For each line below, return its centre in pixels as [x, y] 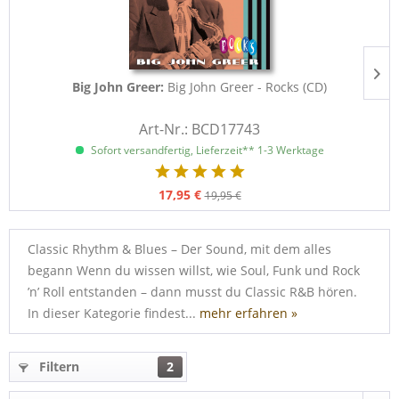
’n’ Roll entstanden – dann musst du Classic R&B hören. [192, 292]
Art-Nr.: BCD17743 [199, 129]
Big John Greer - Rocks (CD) [247, 87]
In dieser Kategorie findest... [114, 313]
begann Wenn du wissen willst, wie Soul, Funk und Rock [194, 270]
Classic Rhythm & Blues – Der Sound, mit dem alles [179, 249]
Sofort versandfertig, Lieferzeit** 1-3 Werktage [206, 150]
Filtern [57, 366]
